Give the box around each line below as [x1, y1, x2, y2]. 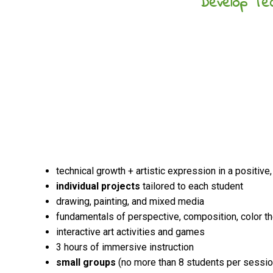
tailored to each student [140, 180, 243, 192]
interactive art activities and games [56, 226, 205, 238]
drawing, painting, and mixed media [56, 196, 204, 207]
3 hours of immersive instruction [56, 241, 194, 253]
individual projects [56, 180, 140, 192]
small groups [56, 257, 116, 268]
